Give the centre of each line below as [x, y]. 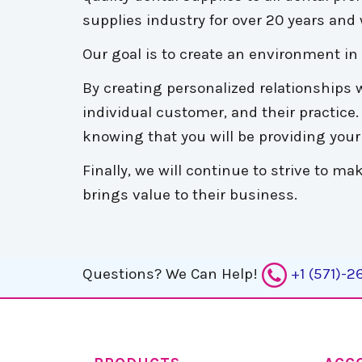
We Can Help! [214, 274]
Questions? [122, 274]
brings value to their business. [190, 195]
